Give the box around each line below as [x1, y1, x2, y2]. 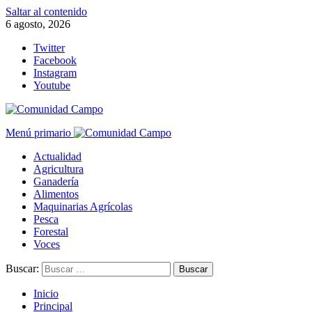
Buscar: [6, 263, 39, 274]
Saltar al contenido [6, 6, 87, 17]
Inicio [33, 288, 58, 299]
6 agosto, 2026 [6, 18, 70, 30]
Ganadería [33, 175, 79, 187]
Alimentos [33, 188, 79, 200]
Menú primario [6, 127, 71, 139]
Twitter [33, 42, 65, 54]
